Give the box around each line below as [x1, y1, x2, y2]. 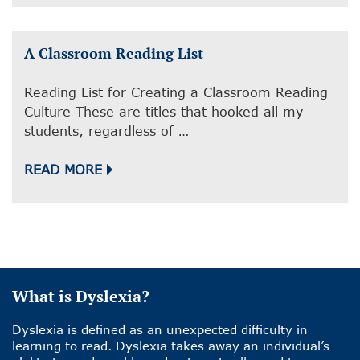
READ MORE [24, 162, 102, 178]
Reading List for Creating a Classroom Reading [24, 84, 328, 100]
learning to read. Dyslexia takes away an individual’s [12, 338, 329, 354]
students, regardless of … [24, 123, 189, 139]
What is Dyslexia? [12, 285, 149, 308]
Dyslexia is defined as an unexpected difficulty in [12, 322, 308, 337]
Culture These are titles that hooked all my [24, 104, 303, 120]
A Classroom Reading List [24, 43, 203, 63]
